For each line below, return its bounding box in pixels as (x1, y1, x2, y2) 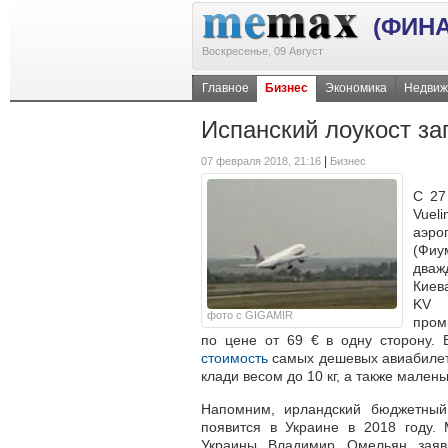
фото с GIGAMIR (207, 309, 293, 321)
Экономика (325, 81, 387, 95)
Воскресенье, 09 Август (202, 45, 323, 57)
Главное (202, 81, 249, 95)
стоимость (201, 350, 268, 367)
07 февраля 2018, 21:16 (201, 155, 321, 167)
